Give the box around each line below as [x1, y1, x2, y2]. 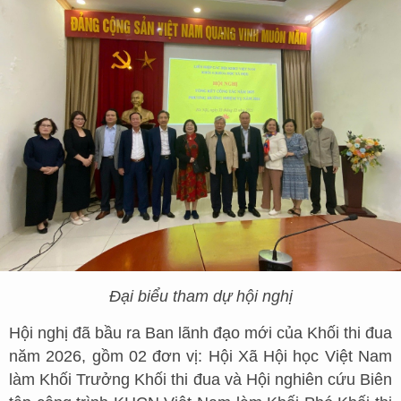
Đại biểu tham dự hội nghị [108, 286, 293, 305]
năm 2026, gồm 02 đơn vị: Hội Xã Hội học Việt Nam [9, 346, 392, 365]
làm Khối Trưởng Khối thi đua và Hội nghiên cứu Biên [9, 370, 392, 388]
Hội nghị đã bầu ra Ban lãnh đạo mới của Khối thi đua [9, 323, 392, 342]
